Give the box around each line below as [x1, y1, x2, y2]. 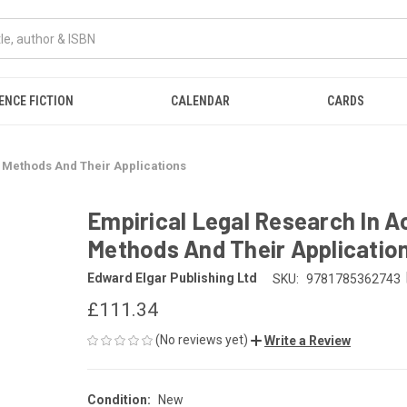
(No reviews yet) [155, 332, 248, 347]
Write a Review [264, 333, 351, 348]
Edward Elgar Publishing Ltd [87, 271, 257, 286]
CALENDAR [171, 94, 231, 108]
